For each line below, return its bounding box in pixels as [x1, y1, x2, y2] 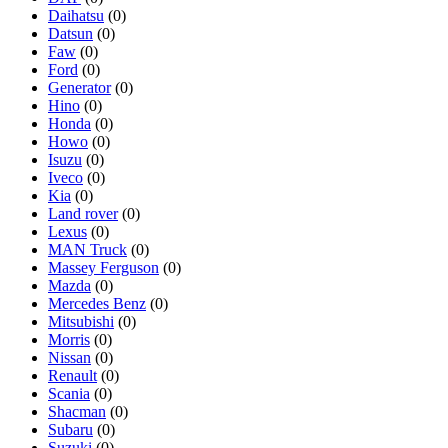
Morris [48, 330, 90, 348]
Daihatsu [48, 6, 104, 24]
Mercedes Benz [48, 294, 146, 312]
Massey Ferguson [48, 258, 159, 276]
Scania [48, 384, 90, 402]
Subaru [48, 420, 93, 438]
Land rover [48, 204, 118, 222]
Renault [48, 366, 97, 384]
